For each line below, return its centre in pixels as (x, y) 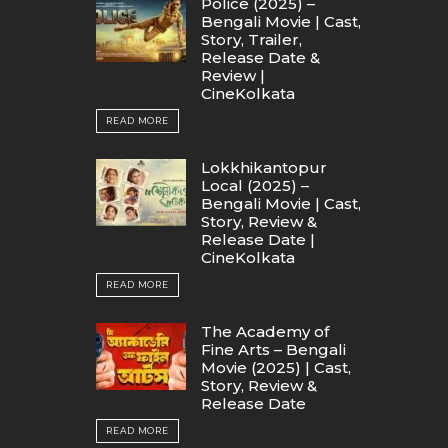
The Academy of (265, 331)
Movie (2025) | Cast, (276, 367)
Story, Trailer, (251, 39)
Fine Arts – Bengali (273, 349)
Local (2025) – (255, 185)
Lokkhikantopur (264, 167)
